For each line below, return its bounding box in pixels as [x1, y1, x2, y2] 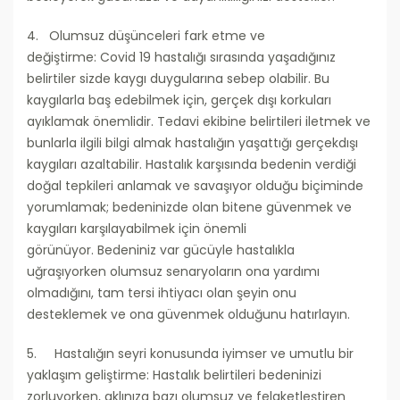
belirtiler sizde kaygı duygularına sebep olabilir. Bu [27, 70, 329, 88]
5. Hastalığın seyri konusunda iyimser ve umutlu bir [27, 345, 354, 363]
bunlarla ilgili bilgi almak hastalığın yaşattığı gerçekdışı [27, 134, 358, 153]
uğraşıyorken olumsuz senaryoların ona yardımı [27, 262, 320, 281]
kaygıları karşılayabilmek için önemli [27, 220, 246, 238]
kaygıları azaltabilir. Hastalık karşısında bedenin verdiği [27, 155, 356, 174]
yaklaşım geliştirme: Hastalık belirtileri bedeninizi [27, 366, 321, 385]
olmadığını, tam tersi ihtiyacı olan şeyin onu [27, 284, 296, 303]
